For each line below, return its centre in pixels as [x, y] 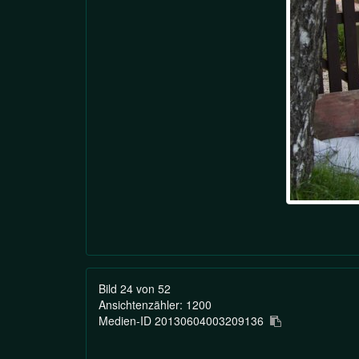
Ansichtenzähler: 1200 [155, 305]
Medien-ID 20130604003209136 [184, 321]
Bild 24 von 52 [135, 289]
